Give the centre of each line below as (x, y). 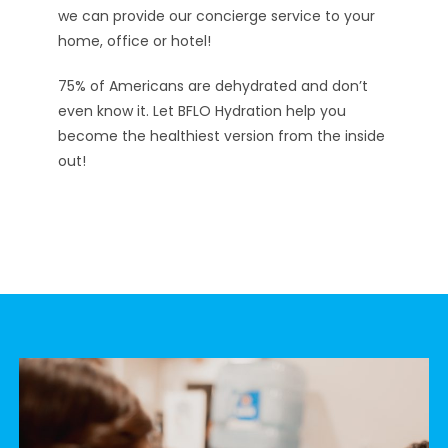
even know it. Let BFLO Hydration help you (202, 110)
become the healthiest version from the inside (222, 135)
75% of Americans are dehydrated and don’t (213, 85)
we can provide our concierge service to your (217, 15)
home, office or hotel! (135, 40)
